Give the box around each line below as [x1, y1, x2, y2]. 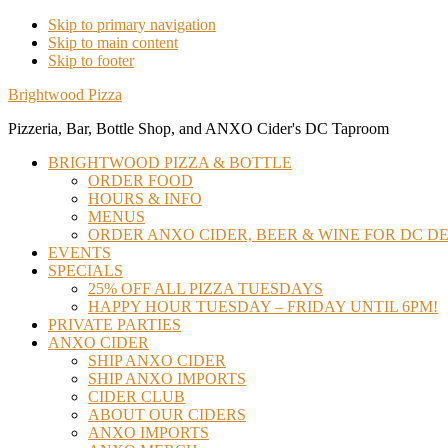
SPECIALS [48, 262, 123, 279]
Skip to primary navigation [48, 16, 216, 33]
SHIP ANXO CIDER [88, 352, 226, 369]
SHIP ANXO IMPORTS [88, 370, 246, 387]
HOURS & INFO [88, 190, 202, 207]
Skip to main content [48, 34, 178, 51]
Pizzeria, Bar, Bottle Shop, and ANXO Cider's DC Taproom [8, 120, 389, 137]
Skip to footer [48, 52, 134, 69]
